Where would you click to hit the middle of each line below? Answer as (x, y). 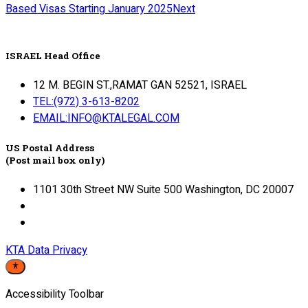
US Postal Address (50, 147)
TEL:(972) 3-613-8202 (86, 101)
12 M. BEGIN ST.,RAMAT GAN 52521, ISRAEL (140, 85)
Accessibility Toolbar (55, 295)
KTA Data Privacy (46, 251)
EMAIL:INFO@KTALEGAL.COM (106, 118)
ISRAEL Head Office (53, 55)
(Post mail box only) (55, 160)
